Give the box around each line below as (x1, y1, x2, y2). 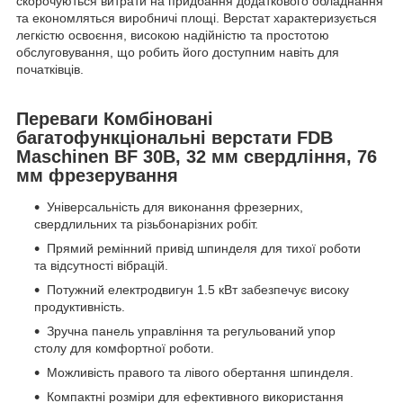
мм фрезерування (16, 165, 178, 185)
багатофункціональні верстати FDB (16, 127, 333, 148)
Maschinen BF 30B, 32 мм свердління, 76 (16, 146, 377, 166)
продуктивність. (34, 300, 125, 315)
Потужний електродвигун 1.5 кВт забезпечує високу (47, 282, 349, 298)
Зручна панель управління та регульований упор (47, 324, 336, 339)
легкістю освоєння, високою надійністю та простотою (16, 27, 329, 42)
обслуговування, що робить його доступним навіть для (16, 44, 339, 59)
